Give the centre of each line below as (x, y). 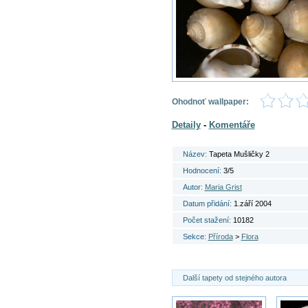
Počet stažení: (208, 220)
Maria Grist (223, 187)
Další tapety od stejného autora (234, 278)
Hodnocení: (203, 170)
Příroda (220, 236)
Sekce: (195, 236)
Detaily (186, 125)
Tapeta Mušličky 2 (239, 154)
